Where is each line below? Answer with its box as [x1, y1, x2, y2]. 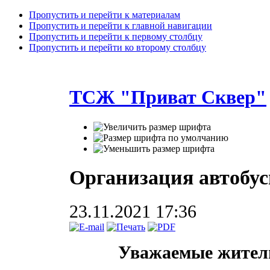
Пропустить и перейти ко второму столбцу [29, 42, 206, 52]
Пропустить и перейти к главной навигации [29, 20, 212, 31]
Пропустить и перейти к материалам [29, 10, 180, 20]
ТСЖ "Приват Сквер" [69, 86, 266, 108]
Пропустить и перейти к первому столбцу [29, 31, 202, 42]
